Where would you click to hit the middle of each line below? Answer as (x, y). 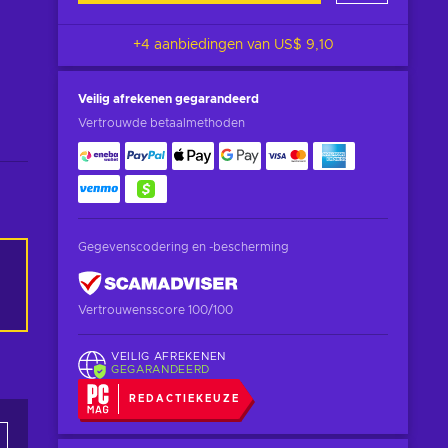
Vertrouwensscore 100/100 (155, 310)
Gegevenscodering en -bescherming (183, 247)
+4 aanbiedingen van (203, 45)
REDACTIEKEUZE (184, 398)
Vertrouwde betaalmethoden (161, 123)
